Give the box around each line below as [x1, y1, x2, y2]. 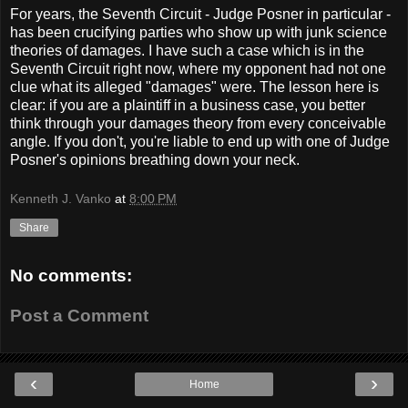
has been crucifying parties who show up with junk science [10, 24, 387, 40]
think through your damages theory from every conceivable [10, 115, 386, 131]
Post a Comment [10, 305, 148, 325]
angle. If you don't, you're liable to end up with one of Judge [10, 133, 390, 149]
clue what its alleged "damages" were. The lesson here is [10, 78, 379, 95]
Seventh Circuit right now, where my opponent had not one [10, 60, 386, 76]
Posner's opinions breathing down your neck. [10, 151, 300, 168]
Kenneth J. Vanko [10, 191, 111, 207]
